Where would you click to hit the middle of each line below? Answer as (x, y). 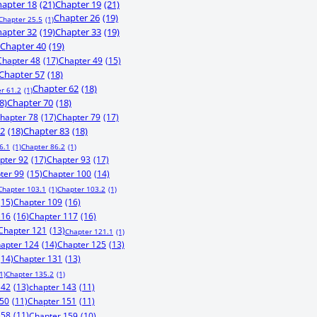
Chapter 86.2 (43, 146)
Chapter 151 (52, 301)
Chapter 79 (79, 117)
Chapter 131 (38, 259)
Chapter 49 (81, 60)
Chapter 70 (30, 103)
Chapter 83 (46, 131)
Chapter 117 (53, 216)
